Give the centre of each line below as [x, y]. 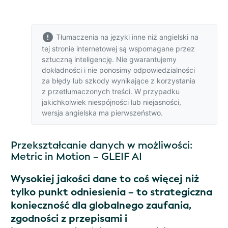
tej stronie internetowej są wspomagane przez [118, 49]
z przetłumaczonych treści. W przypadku [111, 91]
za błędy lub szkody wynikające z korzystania [119, 81]
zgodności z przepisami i [69, 219]
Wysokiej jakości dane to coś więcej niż [105, 179]
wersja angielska [69, 113]
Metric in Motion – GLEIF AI [76, 156]
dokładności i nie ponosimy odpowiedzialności [118, 70]
